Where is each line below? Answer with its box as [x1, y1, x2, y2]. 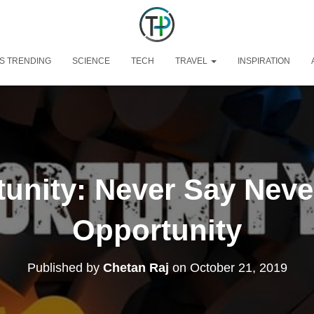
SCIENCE [71, 56, 110, 66]
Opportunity [72, 214, 242, 247]
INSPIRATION [237, 56, 290, 66]
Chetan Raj [102, 261, 169, 275]
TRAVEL [175, 56, 210, 66]
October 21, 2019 [189, 261, 287, 275]
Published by [27, 261, 103, 275]
